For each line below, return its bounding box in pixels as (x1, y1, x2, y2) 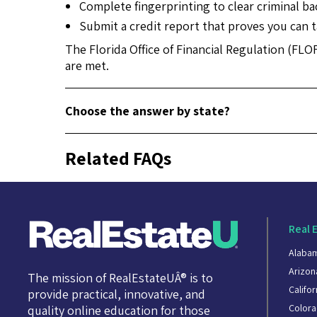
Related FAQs (65, 146, 171, 171)
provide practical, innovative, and (27, 286, 205, 303)
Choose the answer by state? (65, 103, 230, 120)
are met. (65, 57, 109, 74)
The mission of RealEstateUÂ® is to (27, 270, 213, 287)
